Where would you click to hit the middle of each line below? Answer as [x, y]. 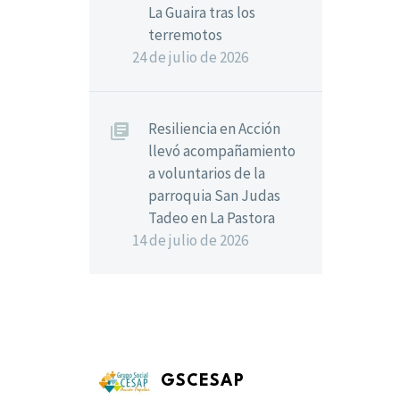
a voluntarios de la [207, 173]
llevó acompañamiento [222, 151]
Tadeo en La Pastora [212, 218]
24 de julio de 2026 [190, 57]
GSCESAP [203, 381]
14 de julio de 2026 [190, 240]
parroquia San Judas [214, 196]
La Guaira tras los [202, 12]
